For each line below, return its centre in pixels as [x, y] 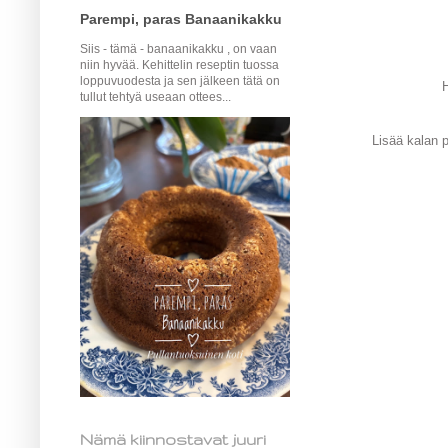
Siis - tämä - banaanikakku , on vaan [178, 49]
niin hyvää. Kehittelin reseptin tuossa [179, 65]
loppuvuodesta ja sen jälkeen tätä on [180, 81]
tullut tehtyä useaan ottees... [155, 97]
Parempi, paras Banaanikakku [181, 19]
